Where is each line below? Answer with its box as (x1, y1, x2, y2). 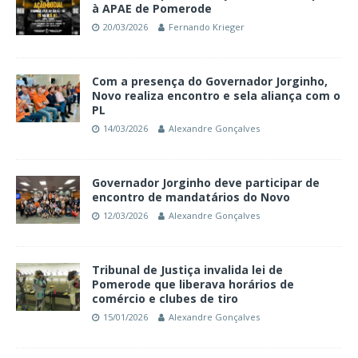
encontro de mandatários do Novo (92, 189, 290, 205)
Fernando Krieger (169, 20, 245, 33)
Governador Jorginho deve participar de (92, 174, 320, 190)
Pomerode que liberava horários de (92, 276, 294, 292)
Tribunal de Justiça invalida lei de (92, 261, 283, 277)
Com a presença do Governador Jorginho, (92, 73, 328, 89)
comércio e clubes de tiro (92, 290, 238, 306)
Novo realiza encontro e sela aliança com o (92, 87, 340, 103)
